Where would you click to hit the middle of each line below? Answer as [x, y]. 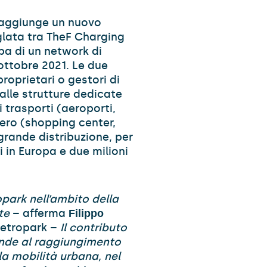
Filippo [86, 213]
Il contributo [94, 228]
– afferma [39, 213]
